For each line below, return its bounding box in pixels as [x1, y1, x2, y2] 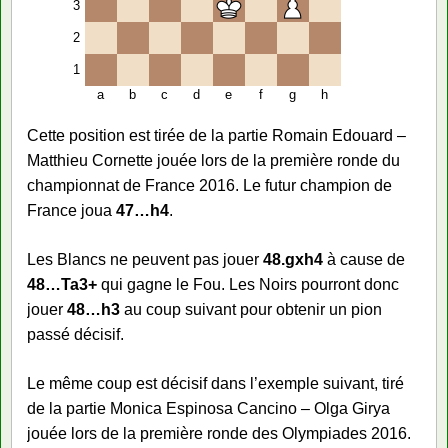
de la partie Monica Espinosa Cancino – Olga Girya [27, 399, 390, 417]
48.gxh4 [263, 250, 323, 268]
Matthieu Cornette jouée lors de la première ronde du [27, 151, 400, 169]
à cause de [323, 250, 405, 268]
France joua [27, 201, 116, 219]
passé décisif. [27, 325, 124, 343]
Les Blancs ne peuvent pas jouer [27, 250, 263, 268]
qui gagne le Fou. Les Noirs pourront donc [97, 275, 399, 293]
